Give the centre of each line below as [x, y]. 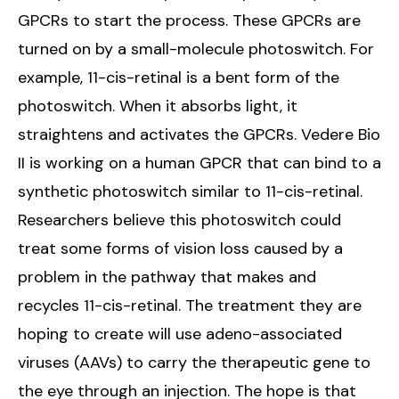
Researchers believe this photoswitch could [179, 220]
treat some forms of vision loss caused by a [180, 248]
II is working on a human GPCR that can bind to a [199, 163]
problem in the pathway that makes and [167, 277]
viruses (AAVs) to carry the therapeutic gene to [194, 362]
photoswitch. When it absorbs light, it [158, 106]
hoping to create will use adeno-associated [180, 334]
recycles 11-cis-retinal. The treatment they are [190, 305]
